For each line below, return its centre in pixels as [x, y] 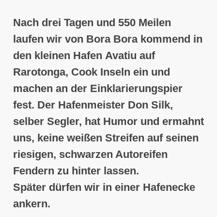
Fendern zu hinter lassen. [76, 171]
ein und [150, 72]
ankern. [31, 204]
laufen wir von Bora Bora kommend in [108, 39]
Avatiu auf [130, 56]
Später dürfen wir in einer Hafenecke [104, 187]
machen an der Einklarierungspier [98, 89]
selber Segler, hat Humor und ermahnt [108, 122]
